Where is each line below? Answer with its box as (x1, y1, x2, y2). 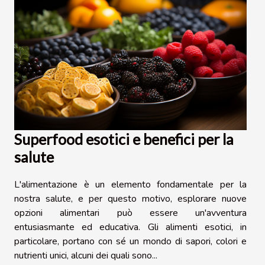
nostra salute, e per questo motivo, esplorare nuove (14, 192, 247, 206)
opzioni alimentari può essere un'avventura (14, 206, 247, 220)
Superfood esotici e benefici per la (14, 130, 234, 148)
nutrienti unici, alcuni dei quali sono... (14, 249, 157, 263)
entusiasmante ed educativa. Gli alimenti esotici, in (14, 221, 247, 234)
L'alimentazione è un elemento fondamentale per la (14, 178, 247, 192)
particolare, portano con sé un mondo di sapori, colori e (14, 235, 247, 248)
